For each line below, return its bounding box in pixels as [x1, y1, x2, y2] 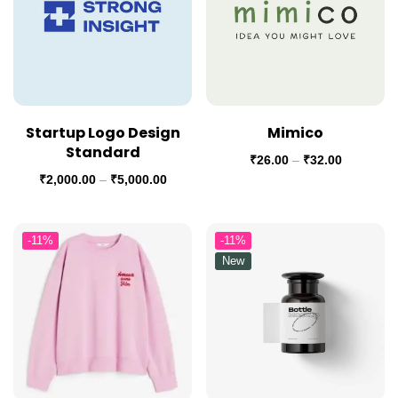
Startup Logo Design [25, 122, 180, 143]
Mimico [267, 122, 323, 143]
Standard [65, 141, 140, 163]
